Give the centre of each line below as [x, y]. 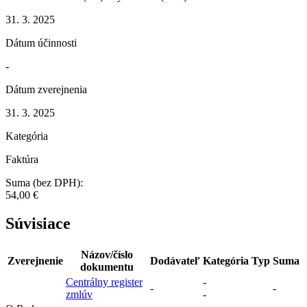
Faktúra [22, 159]
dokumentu [107, 267]
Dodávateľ [175, 261]
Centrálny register [104, 282]
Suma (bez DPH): [44, 182]
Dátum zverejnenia [46, 89]
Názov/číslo [107, 255]
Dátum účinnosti [41, 42]
